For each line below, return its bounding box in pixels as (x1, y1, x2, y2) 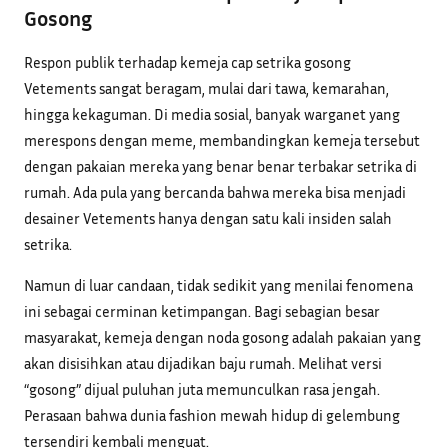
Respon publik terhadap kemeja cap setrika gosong (24, 53, 351, 72)
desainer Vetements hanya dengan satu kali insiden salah (24, 209, 392, 228)
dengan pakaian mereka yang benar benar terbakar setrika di (24, 157, 417, 176)
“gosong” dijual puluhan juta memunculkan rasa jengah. (24, 380, 380, 399)
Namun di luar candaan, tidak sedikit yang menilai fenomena (24, 276, 413, 295)
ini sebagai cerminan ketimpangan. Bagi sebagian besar (24, 302, 380, 321)
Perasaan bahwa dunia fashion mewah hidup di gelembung (24, 406, 400, 425)
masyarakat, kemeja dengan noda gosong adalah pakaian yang (24, 328, 421, 347)
